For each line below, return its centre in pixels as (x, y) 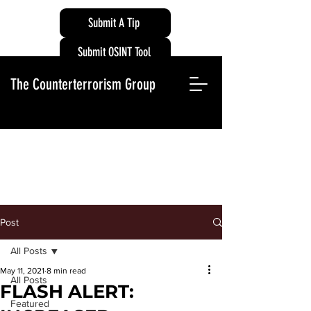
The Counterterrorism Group (83, 84)
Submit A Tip (114, 23)
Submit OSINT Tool (114, 52)
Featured (30, 303)
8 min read (66, 271)
